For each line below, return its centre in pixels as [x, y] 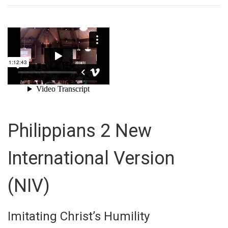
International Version [91, 158]
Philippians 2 [59, 131]
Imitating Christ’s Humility [79, 216]
